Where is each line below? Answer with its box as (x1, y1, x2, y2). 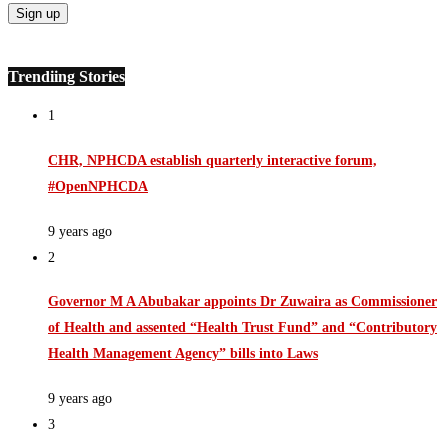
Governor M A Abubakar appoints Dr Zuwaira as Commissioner (48, 294, 437, 310)
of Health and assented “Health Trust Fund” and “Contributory (48, 320, 437, 336)
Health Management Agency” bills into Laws (48, 346, 318, 362)
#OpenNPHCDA (48, 179, 148, 195)
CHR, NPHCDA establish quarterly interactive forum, (48, 153, 377, 169)
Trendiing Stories (8, 67, 125, 87)
